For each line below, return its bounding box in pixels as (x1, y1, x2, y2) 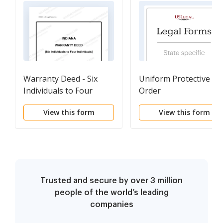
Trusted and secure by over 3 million (40, 177, 183, 185)
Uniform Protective (139, 73, 210, 85)
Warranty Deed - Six (23, 73, 98, 85)
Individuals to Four (23, 85, 93, 97)
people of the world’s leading (54, 189, 169, 197)
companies (90, 201, 133, 209)
